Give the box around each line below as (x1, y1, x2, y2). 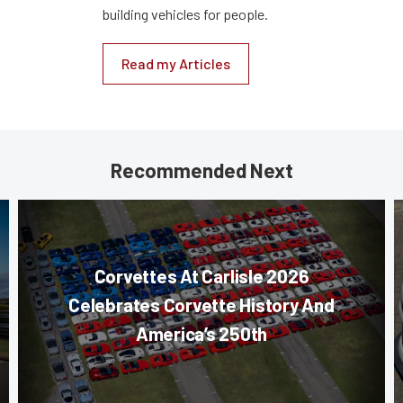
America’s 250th (135, 322, 268, 345)
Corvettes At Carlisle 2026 (94, 264, 309, 288)
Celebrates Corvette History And (68, 293, 335, 317)
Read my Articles (121, 55, 230, 73)
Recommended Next (110, 158, 293, 183)
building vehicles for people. (103, 5, 268, 23)
